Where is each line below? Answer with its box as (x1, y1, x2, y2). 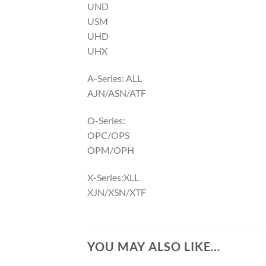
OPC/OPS (87, 129, 129, 141)
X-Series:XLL (87, 171, 139, 183)
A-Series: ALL (87, 72, 142, 84)
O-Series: (87, 114, 125, 126)
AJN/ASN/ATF (87, 87, 146, 99)
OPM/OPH (87, 144, 134, 156)
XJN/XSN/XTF (87, 186, 146, 198)
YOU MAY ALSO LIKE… (87, 239, 220, 254)
